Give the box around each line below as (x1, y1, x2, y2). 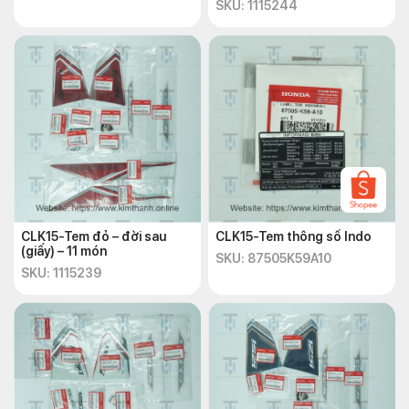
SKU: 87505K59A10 (215, 251, 331, 266)
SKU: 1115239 (21, 266, 101, 280)
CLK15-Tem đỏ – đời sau (21, 229, 166, 244)
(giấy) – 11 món (21, 244, 107, 258)
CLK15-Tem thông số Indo (215, 229, 372, 244)
